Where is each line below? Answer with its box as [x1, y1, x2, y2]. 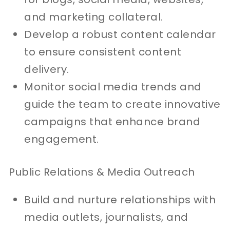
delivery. [24, 62, 69, 76]
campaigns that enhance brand [24, 114, 201, 129]
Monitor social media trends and [24, 79, 202, 94]
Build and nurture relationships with [24, 192, 216, 207]
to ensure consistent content [24, 44, 182, 59]
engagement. [24, 131, 99, 146]
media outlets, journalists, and [24, 209, 188, 224]
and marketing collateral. [24, 9, 163, 24]
